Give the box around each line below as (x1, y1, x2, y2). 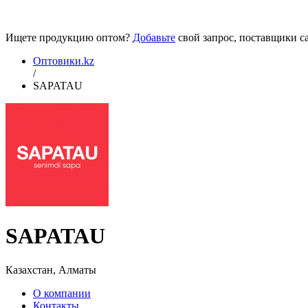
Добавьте (133, 32, 175, 43)
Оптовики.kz (33, 55, 94, 67)
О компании (33, 287, 91, 299)
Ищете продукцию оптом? (5, 32, 133, 43)
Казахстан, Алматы (5, 263, 96, 276)
